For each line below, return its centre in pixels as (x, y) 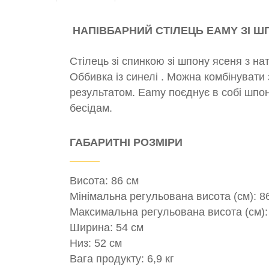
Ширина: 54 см (107, 227)
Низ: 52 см (96, 243)
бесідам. (91, 108)
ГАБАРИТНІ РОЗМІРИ (126, 142)
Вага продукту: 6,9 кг (122, 258)
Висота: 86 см (104, 180)
